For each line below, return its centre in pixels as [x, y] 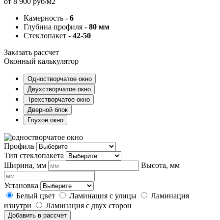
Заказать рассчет [31, 52]
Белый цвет [36, 195]
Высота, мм [160, 165]
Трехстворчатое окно [83, 99]
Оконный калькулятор [41, 61]
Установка [21, 185]
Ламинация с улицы [103, 195]
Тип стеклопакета [34, 155]
